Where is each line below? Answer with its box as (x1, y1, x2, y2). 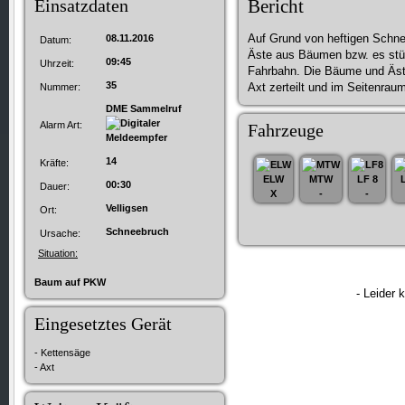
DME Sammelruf (106, 103, 190, 114)
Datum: (40, 34, 71, 45)
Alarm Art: (40, 119, 82, 130)
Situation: (38, 248, 78, 259)
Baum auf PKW (34, 277, 106, 287)
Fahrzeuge (248, 120, 324, 140)
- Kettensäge (34, 347, 90, 358)
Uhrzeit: (40, 58, 74, 69)
